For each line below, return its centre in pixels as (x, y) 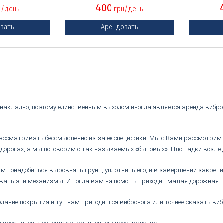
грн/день (128, 9)
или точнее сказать (180, 202)
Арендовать (119, 27)
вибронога (135, 202)
